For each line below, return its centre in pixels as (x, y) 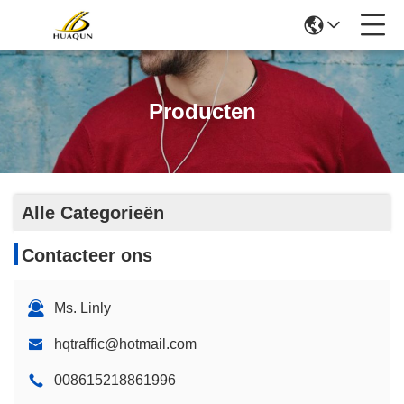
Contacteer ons (87, 255)
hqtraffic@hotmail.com (125, 344)
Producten (202, 111)
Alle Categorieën (93, 213)
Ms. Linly (83, 308)
